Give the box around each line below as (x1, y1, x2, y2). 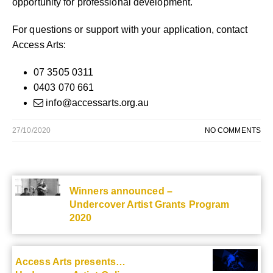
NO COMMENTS (204, 126, 261, 135)
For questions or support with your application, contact (12, 24, 248, 35)
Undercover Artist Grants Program (69, 199, 230, 210)
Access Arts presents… (15, 256, 126, 267)
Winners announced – (69, 185, 172, 196)
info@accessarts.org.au (46, 97, 149, 108)
